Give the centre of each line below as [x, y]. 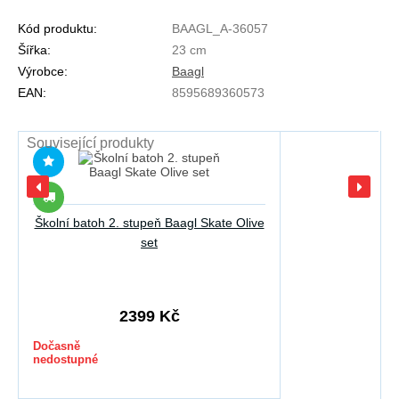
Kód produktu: [57, 29]
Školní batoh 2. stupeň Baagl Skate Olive [149, 223]
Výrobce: [43, 72]
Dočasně [57, 346]
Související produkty [90, 143]
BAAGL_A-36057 [220, 29]
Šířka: [34, 50]
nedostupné [65, 360]
